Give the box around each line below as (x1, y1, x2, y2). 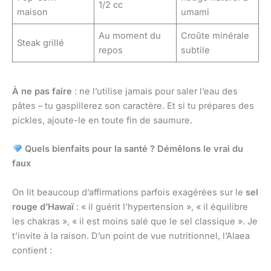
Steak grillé (17, 37, 65, 48)
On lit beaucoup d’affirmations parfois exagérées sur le (12, 186, 246, 198)
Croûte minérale (181, 30, 250, 41)
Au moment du (99, 30, 162, 41)
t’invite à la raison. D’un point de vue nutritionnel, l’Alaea (12, 230, 250, 241)
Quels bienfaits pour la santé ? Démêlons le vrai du (22, 143, 243, 155)
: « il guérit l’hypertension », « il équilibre (74, 201, 248, 212)
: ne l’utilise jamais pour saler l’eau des (72, 86, 238, 97)
